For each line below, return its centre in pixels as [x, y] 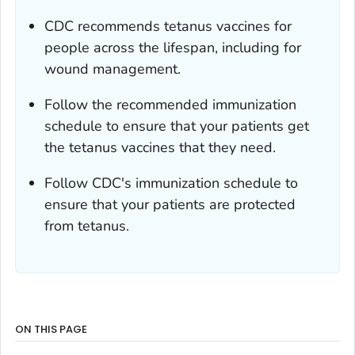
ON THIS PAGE [51, 329]
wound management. [113, 69]
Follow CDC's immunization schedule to [171, 183]
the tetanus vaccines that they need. [160, 147]
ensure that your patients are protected [170, 204]
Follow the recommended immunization [170, 104]
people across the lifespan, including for [173, 47]
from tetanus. [87, 225]
